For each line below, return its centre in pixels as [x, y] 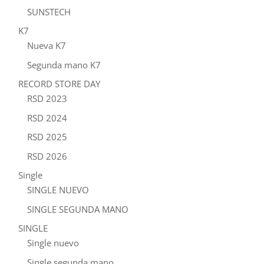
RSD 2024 [47, 118]
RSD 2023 [47, 99]
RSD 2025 [47, 137]
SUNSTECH [49, 11]
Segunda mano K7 [64, 65]
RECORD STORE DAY [59, 84]
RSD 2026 [47, 156]
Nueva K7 [47, 46]
